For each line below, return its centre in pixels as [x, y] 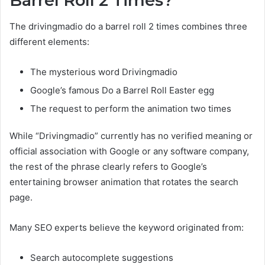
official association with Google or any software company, [129, 151]
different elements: [49, 42]
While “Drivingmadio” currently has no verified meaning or [131, 136]
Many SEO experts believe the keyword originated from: [127, 228]
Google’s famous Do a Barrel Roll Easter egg [122, 91]
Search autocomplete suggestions [102, 258]
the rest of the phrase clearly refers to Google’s [108, 167]
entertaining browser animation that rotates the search [124, 182]
